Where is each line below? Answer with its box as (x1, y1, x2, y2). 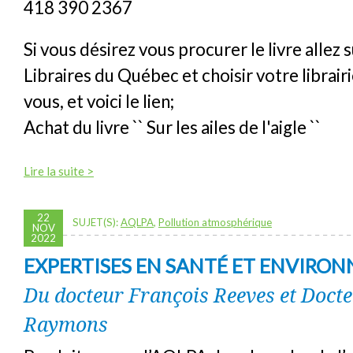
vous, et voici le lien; (24, 90, 174, 112)
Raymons (24, 310, 108, 337)
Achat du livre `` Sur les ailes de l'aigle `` (24, 116, 321, 138)
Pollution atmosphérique (158, 215, 272, 229)
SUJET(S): (72, 215, 121, 229)
